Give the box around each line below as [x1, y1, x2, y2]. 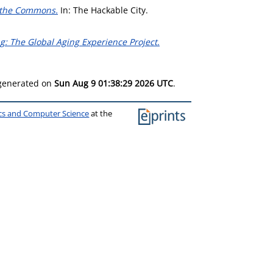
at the [89, 108, 113, 119]
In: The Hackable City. [58, 4, 148, 16]
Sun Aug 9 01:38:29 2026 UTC [54, 77, 173, 89]
